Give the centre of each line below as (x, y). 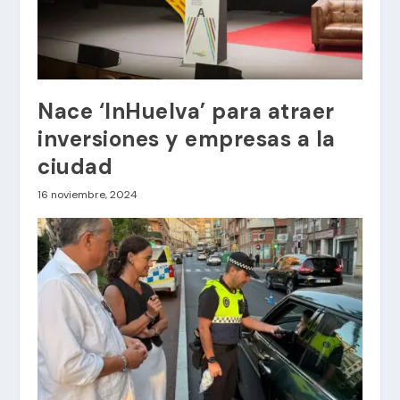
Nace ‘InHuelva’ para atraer (186, 111)
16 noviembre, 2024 (88, 194)
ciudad (75, 166)
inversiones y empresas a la (187, 138)
